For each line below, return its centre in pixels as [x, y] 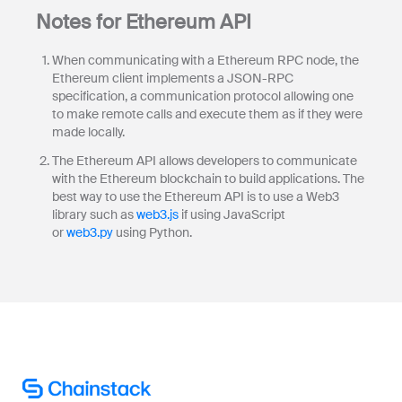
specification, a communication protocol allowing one [203, 96]
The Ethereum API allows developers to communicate [205, 160]
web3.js [157, 214]
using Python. [153, 232]
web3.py [90, 232]
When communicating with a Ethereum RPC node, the [205, 60]
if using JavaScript [232, 214]
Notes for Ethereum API [144, 22]
